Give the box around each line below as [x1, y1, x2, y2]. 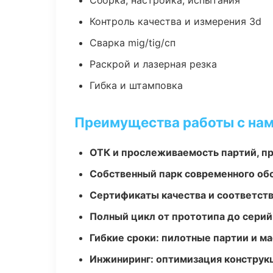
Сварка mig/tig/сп [90, 37, 175, 49]
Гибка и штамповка [90, 79, 183, 91]
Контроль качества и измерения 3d [90, 15, 261, 27]
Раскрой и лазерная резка [90, 58, 217, 70]
